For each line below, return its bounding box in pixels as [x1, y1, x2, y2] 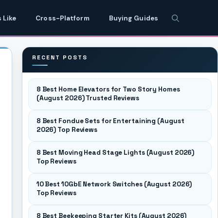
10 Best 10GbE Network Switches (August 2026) [36, 180, 192, 188]
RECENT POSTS [32, 54, 88, 61]
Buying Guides [109, 14, 158, 22]
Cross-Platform [36, 14, 90, 22]
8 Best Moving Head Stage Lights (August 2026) [36, 148, 195, 157]
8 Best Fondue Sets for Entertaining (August [36, 117, 184, 125]
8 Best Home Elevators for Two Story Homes [36, 85, 180, 93]
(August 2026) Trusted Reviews [36, 94, 139, 102]
